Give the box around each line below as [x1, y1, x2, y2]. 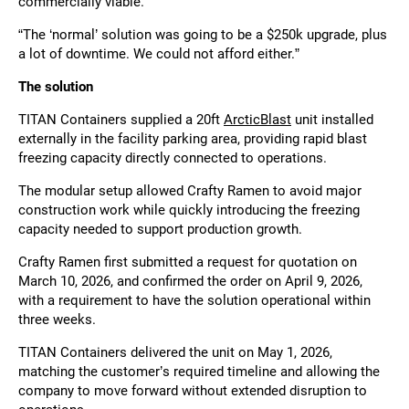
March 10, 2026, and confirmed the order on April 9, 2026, [18, 273, 362, 290]
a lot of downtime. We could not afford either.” [18, 46, 299, 63]
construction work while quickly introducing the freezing [18, 202, 360, 219]
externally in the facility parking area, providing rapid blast [18, 131, 367, 148]
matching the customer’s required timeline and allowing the [18, 363, 380, 381]
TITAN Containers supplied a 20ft [18, 111, 224, 129]
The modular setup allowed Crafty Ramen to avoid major [18, 183, 362, 200]
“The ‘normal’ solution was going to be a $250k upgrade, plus [18, 26, 387, 44]
